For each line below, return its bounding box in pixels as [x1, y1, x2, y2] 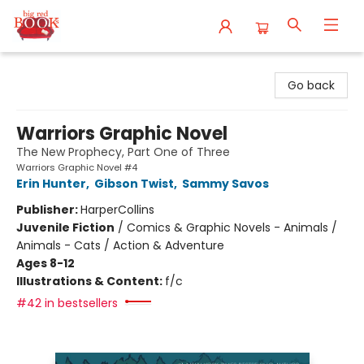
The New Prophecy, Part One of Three [16, 144, 230, 160]
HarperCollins [80, 201, 154, 218]
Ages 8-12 [16, 255, 75, 271]
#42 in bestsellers [16, 295, 118, 311]
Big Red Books [12, 59, 89, 76]
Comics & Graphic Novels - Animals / [127, 219, 337, 236]
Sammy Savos [182, 175, 269, 192]
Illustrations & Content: [16, 273, 165, 289]
